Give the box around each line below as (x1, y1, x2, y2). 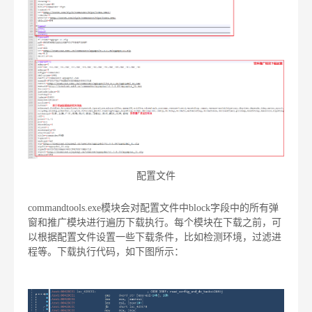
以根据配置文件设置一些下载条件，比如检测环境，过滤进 (28, 231, 281, 242)
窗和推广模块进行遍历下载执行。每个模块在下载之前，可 (28, 217, 281, 228)
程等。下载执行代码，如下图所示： (28, 246, 184, 257)
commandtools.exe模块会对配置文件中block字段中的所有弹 (28, 202, 279, 213)
